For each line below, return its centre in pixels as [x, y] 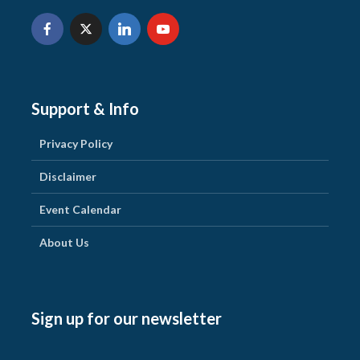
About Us [64, 242]
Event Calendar [80, 209]
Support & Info [85, 108]
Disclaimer [68, 176]
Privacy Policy [76, 143]
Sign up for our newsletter [127, 318]
